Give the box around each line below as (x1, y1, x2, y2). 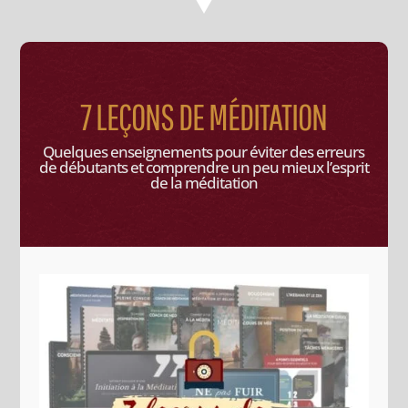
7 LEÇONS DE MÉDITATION (80, 95, 328, 138)
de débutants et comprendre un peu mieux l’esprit (38, 156, 369, 178)
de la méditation (149, 171, 258, 193)
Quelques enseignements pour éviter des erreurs (43, 140, 365, 162)
